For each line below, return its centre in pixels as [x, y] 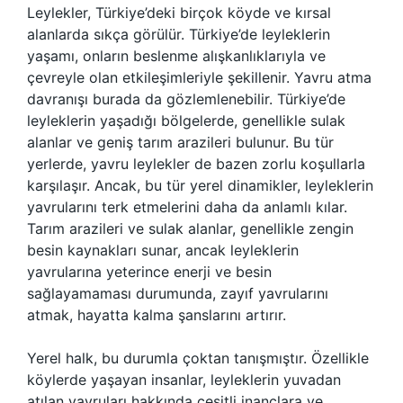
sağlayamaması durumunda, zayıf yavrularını [178, 293]
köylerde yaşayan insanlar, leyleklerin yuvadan [184, 380]
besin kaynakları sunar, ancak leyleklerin [163, 250]
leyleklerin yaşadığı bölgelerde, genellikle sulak [186, 121]
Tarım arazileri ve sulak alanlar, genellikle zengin [190, 228]
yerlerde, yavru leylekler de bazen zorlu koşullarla [196, 164]
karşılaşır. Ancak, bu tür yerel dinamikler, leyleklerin [200, 185]
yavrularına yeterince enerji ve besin [149, 272]
